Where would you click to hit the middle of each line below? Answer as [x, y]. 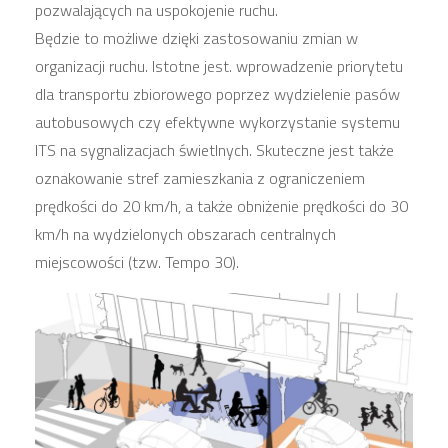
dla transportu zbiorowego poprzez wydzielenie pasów [217, 93]
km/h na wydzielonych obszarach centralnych [185, 233]
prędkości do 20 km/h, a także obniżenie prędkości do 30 [221, 205]
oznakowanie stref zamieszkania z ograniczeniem [200, 177]
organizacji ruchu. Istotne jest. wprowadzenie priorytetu [219, 65]
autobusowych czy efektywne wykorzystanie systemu [217, 121]
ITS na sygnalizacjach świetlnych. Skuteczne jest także [214, 149]
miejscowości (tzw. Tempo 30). [137, 261]
